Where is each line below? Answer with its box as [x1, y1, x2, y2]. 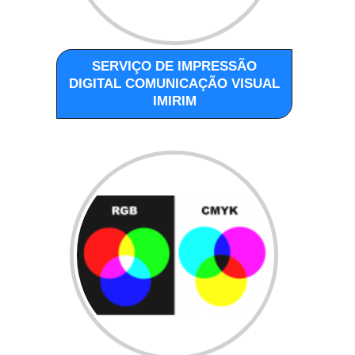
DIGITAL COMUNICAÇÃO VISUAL [69, 75, 281, 91]
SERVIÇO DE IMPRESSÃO [92, 58, 258, 74]
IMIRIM [152, 93, 197, 109]
